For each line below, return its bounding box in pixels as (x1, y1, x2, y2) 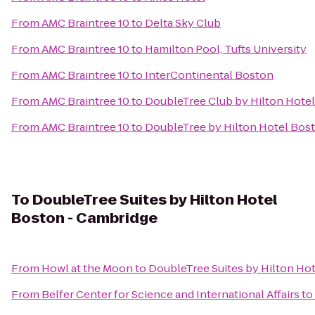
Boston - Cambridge (11, 208, 157, 228)
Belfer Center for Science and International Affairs (41, 287, 300, 302)
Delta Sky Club (145, 15, 221, 30)
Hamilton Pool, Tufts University (145, 41, 307, 56)
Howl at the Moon (41, 261, 133, 276)
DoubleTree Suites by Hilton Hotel (32, 190, 277, 210)
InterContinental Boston (145, 67, 274, 82)
